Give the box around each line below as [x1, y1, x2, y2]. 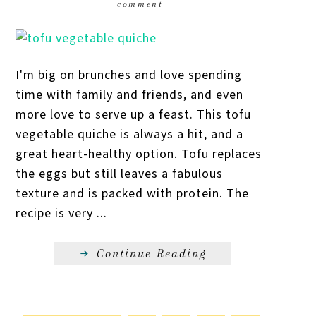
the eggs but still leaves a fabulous [16, 165, 224, 182]
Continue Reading [97, 245, 207, 260]
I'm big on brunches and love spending [16, 66, 243, 83]
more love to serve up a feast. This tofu [16, 106, 252, 123]
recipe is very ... [16, 205, 108, 221]
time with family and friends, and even [16, 86, 244, 103]
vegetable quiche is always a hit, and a [16, 126, 244, 142]
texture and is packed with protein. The [16, 185, 250, 202]
